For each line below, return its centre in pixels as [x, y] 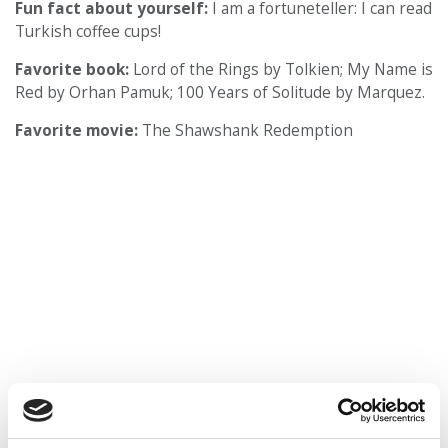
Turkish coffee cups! [88, 31]
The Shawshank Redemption [247, 130]
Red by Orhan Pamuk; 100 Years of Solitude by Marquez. [220, 92]
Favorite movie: [78, 130]
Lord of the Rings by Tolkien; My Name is [283, 69]
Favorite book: [74, 69]
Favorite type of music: [106, 433]
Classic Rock [244, 433]
